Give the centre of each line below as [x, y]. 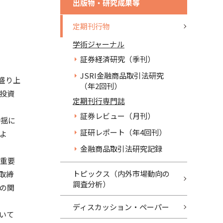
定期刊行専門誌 [99, 101]
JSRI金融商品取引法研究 [122, 75]
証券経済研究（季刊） [117, 59]
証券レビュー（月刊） [117, 116]
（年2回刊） [101, 86]
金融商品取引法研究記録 [121, 149]
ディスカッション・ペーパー [121, 207]
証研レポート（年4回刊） [123, 132]
